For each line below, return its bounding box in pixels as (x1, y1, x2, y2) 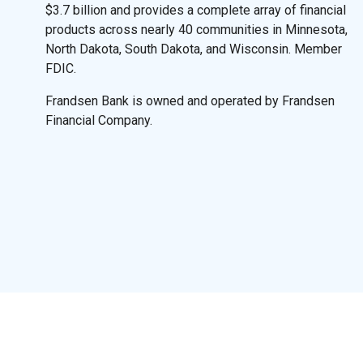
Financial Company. (45, 112, 152, 128)
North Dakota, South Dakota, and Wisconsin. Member (45, 41, 342, 57)
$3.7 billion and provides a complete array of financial (45, 2, 346, 18)
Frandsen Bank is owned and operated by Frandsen (45, 92, 335, 109)
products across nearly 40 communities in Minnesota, (45, 21, 348, 37)
